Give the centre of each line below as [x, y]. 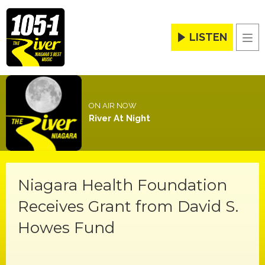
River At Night [119, 119]
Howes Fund [66, 228]
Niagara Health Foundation [122, 185]
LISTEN [208, 37]
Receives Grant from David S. [128, 207]
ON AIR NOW [112, 106]
